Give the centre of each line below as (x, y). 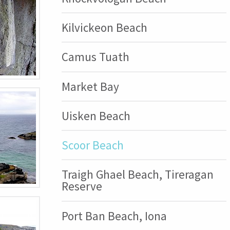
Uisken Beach (96, 116)
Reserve (82, 186)
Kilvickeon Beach (104, 28)
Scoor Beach (92, 145)
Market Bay (90, 86)
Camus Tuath (95, 57)
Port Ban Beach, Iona (114, 216)
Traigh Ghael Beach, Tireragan (137, 175)
